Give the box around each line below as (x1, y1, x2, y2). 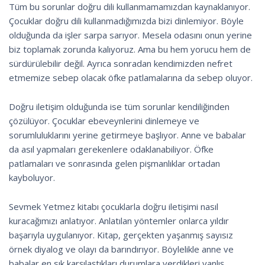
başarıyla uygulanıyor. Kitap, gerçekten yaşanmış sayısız (9, 228, 233, 241)
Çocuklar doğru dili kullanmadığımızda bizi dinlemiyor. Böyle (9, 14, 244, 27)
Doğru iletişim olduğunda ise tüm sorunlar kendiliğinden (9, 100, 230, 112)
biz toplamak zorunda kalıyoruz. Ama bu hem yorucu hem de (9, 43, 251, 55)
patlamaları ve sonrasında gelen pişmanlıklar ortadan (9, 157, 220, 169)
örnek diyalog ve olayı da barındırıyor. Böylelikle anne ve (9, 243, 234, 255)
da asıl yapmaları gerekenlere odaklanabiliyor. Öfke (9, 143, 214, 155)
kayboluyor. (9, 171, 55, 183)
